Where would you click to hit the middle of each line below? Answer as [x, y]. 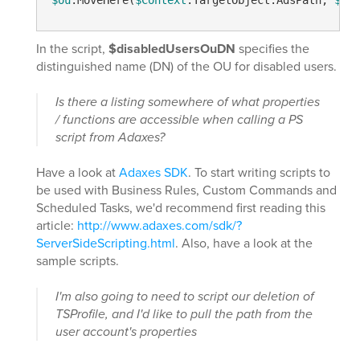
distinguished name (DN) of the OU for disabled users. [186, 66]
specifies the [272, 48]
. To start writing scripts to [259, 172]
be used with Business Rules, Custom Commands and [186, 190]
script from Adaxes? [110, 137]
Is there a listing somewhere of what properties [188, 101]
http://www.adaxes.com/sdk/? [160, 225]
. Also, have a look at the [244, 243]
